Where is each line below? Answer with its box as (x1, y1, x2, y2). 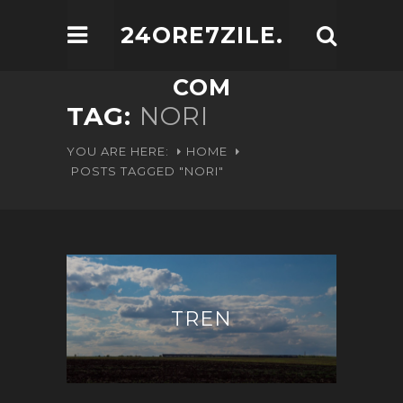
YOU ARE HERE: (67, 144, 169, 158)
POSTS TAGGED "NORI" (71, 164, 224, 178)
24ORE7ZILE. (120, 22, 283, 49)
